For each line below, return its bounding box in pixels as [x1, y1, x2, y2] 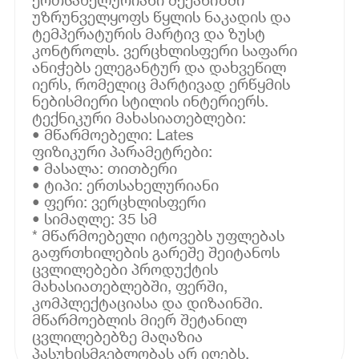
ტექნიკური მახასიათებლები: [32, 107, 247, 127]
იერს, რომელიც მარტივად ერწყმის [32, 74, 291, 93]
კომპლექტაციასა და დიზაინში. [32, 292, 264, 312]
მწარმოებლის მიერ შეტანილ [32, 309, 248, 329]
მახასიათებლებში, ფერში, [32, 276, 228, 295]
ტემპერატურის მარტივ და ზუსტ [32, 23, 266, 42]
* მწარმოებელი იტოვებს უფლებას [32, 225, 285, 244]
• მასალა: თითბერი [32, 158, 178, 177]
